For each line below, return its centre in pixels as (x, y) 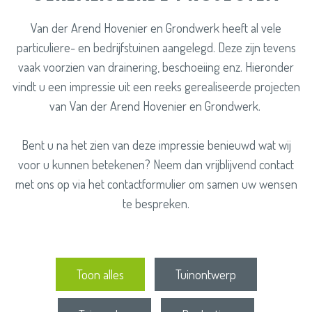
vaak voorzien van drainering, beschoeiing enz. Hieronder (156, 67)
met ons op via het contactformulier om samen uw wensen (156, 184)
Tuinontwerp (205, 274)
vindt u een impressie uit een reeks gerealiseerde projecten (156, 86)
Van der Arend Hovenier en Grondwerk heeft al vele (156, 28)
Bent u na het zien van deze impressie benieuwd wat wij (156, 145)
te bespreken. (156, 203)
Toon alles (100, 274)
